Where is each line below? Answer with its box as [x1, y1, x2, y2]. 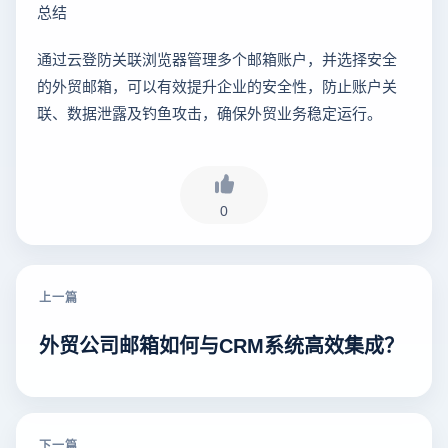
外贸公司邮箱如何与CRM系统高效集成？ [39, 329, 404, 359]
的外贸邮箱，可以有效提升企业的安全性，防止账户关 [37, 75, 397, 97]
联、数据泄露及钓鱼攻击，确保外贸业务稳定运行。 [37, 102, 382, 124]
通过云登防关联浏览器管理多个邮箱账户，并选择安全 [37, 48, 397, 70]
